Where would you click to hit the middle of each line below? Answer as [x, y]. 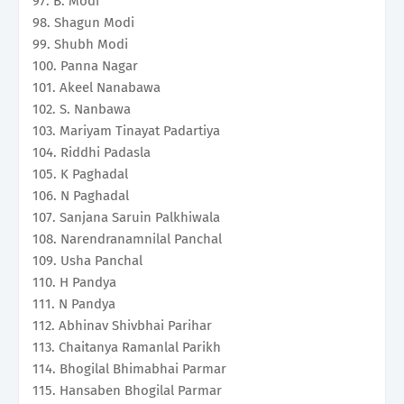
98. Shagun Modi [83, 23]
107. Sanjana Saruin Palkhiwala [126, 218]
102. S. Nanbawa [82, 110]
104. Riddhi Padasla [92, 153]
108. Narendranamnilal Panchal [127, 239]
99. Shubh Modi [80, 45]
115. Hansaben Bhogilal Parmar [127, 391]
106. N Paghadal [81, 196]
